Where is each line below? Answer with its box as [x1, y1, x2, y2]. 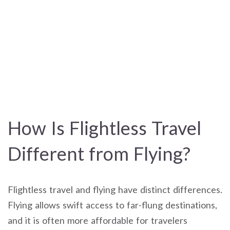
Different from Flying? [8, 142, 190, 165]
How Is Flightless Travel [8, 117, 201, 140]
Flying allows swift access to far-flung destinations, [8, 199, 217, 211]
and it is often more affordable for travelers [8, 215, 187, 226]
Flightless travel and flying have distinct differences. [8, 184, 222, 196]
